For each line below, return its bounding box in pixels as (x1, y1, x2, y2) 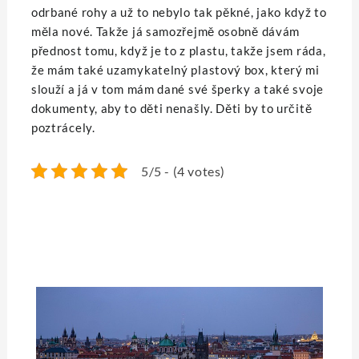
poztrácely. (30, 120, 95, 135)
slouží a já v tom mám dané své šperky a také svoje (30, 82, 324, 97)
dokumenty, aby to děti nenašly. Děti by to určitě (30, 101, 313, 116)
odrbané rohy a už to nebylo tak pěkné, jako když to (30, 5, 327, 20)
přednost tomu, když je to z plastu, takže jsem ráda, (30, 43, 326, 58)
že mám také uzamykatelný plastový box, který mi (30, 63, 320, 78)
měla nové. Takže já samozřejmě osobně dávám (30, 24, 301, 39)
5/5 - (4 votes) (140, 163, 225, 179)
